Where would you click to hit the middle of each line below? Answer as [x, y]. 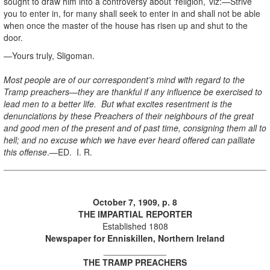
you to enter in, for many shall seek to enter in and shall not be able [132, 13]
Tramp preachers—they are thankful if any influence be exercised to [133, 91]
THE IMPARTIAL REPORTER [135, 214]
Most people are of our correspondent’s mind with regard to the [124, 79]
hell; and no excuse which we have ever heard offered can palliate [129, 140]
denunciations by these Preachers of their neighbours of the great [129, 115]
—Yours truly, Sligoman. [49, 55]
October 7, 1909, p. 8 [135, 202]
